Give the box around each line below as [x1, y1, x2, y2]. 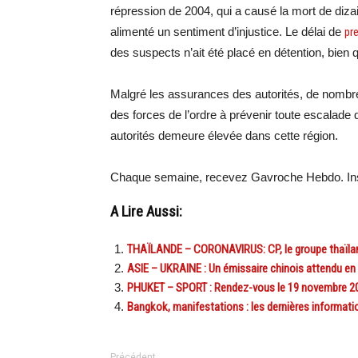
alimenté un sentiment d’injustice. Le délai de [110, 25, 344, 38]
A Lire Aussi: [110, 203, 182, 221]
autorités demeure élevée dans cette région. [110, 129, 338, 142]
